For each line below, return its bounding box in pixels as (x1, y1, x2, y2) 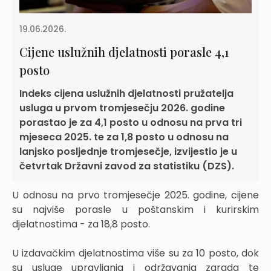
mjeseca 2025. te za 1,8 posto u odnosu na (19, 130, 229, 145)
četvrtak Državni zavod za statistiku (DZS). (19, 159, 234, 174)
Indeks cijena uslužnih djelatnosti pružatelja (19, 87, 233, 101)
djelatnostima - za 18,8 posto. (12, 217, 150, 232)
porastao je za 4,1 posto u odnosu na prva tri (19, 116, 242, 130)
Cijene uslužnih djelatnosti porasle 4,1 (19, 44, 229, 60)
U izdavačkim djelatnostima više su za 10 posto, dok (12, 246, 259, 261)
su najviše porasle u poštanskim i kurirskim (12, 203, 259, 217)
